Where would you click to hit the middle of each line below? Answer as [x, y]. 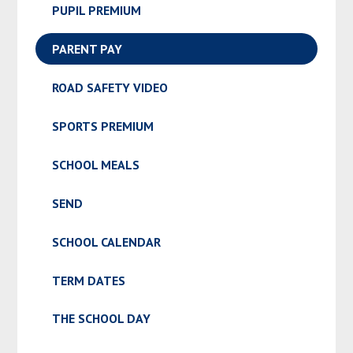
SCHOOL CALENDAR [106, 242]
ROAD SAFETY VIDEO [110, 88]
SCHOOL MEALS [95, 164]
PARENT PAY [87, 49]
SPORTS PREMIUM [102, 126]
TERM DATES [88, 280]
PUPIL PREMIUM [96, 11]
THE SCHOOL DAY [101, 319]
